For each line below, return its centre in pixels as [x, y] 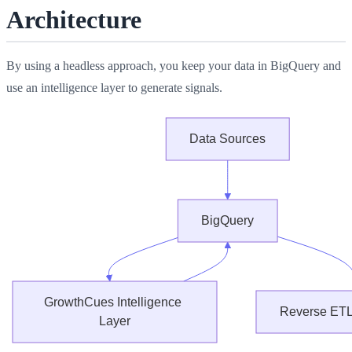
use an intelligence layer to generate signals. [114, 87]
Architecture [74, 19]
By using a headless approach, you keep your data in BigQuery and [174, 65]
